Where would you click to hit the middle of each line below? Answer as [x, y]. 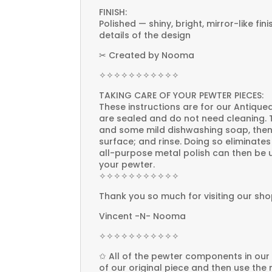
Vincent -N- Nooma [142, 216]
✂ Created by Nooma [147, 56]
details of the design [145, 36]
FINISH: [113, 12]
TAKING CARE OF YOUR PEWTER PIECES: [181, 96]
